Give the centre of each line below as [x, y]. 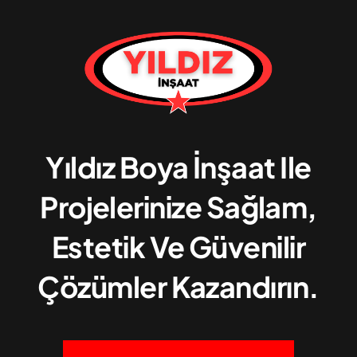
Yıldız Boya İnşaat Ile [178, 167]
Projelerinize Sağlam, [178, 207]
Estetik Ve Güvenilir [178, 247]
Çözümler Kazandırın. [178, 287]
